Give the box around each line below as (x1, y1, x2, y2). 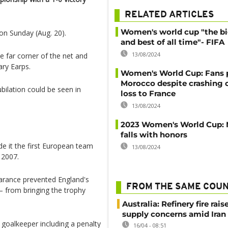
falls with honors (121, 130, 187, 139)
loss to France (121, 89, 176, 98)
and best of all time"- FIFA (121, 37, 224, 47)
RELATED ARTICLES (125, 10, 214, 20)
